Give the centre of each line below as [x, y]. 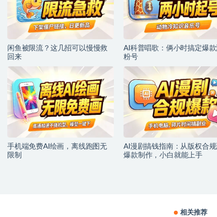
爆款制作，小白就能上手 [163, 155]
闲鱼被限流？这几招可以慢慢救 [58, 48]
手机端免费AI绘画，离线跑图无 [57, 146]
